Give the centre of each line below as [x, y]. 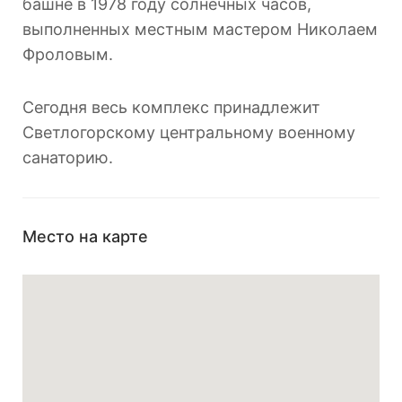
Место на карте [85, 237]
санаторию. [68, 158]
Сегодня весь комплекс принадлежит [171, 108]
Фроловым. [68, 55]
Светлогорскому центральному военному [189, 133]
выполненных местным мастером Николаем [200, 30]
